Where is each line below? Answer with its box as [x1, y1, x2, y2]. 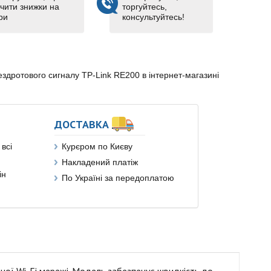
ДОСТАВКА [54, 117, 109, 131]
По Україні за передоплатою [61, 173, 174, 183]
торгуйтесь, [122, 2, 167, 11]
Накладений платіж [61, 157, 138, 167]
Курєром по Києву [61, 142, 132, 151]
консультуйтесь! [122, 12, 184, 22]
